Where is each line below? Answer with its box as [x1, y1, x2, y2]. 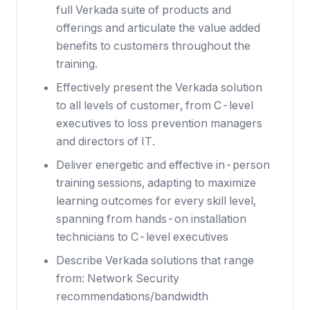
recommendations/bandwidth [56, 289, 208, 303]
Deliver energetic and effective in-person [56, 158, 270, 172]
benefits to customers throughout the [56, 39, 250, 53]
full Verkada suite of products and [56, 3, 231, 17]
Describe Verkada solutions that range [56, 253, 254, 267]
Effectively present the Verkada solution [56, 80, 262, 94]
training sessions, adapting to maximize [56, 176, 256, 190]
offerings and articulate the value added [56, 21, 260, 35]
